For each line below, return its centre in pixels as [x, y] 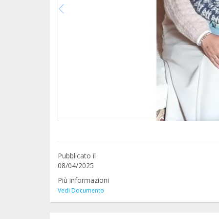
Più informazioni [83, 180]
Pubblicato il [77, 155]
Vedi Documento [81, 190]
